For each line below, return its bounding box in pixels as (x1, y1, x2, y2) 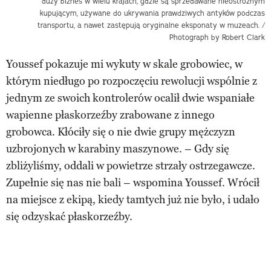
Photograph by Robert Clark (169, 32, 265, 42)
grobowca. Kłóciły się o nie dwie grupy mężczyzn (6, 125, 235, 139)
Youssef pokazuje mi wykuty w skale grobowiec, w (6, 57, 243, 71)
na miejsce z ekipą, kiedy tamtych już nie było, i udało (6, 192, 260, 206)
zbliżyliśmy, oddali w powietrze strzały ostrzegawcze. (6, 158, 255, 172)
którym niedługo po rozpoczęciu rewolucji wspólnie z (6, 74, 257, 88)
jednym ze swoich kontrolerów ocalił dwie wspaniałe (6, 91, 255, 105)
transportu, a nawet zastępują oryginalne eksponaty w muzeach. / (38, 20, 265, 30)
